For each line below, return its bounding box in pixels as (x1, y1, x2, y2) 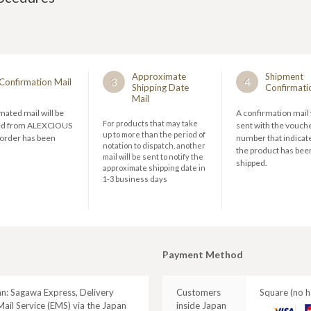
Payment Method (162, 249, 243, 260)
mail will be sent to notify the (103, 152, 203, 161)
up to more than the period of (103, 130, 205, 139)
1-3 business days (103, 174, 167, 183)
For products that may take (103, 119, 198, 128)
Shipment (265, 71, 303, 82)
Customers (176, 287, 221, 298)
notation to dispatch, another (103, 141, 205, 150)
